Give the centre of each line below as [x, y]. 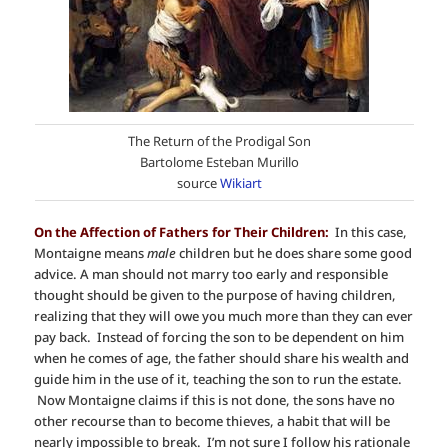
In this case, [368, 232]
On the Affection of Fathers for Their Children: [182, 232]
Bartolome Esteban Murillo [219, 162]
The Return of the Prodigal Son [219, 141]
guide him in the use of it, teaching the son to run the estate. [218, 379]
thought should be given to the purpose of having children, [215, 295]
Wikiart [240, 183]
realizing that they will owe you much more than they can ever [224, 316]
